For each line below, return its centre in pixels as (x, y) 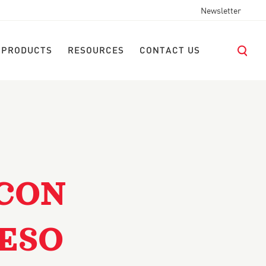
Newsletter (221, 11)
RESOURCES (96, 51)
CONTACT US (170, 51)
